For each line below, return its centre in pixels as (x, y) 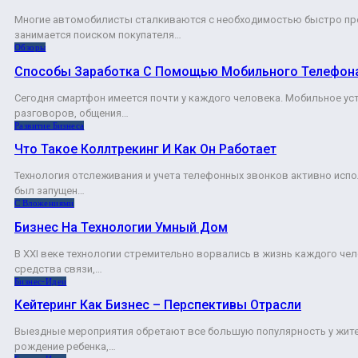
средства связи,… (58, 268)
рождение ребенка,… (65, 347)
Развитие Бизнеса (50, 125)
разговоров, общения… (72, 113)
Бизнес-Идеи (41, 281)
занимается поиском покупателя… (98, 35)
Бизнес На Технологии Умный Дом (121, 227)
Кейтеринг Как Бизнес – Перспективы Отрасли (158, 305)
